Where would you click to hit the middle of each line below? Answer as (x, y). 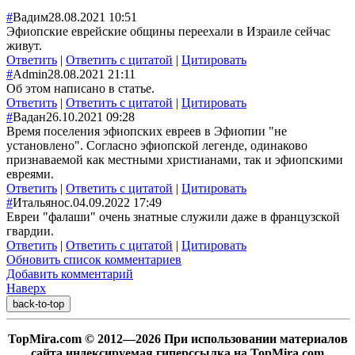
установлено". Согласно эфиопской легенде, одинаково (157, 145)
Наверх (26, 288)
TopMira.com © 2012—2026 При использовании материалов (177, 338)
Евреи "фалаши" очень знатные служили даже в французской (173, 216)
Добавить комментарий (70, 273)
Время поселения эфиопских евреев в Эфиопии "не (147, 131)
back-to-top (38, 303)
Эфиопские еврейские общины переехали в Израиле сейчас (168, 31)
